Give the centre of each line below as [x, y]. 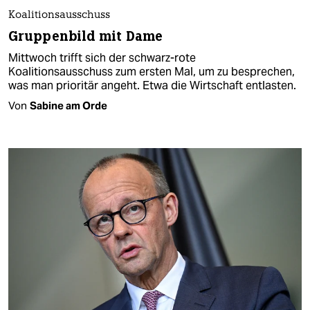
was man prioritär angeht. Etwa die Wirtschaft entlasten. [152, 85]
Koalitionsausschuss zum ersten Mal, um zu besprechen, [152, 71]
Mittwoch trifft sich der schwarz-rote [102, 57]
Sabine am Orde [69, 105]
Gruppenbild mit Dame [85, 36]
